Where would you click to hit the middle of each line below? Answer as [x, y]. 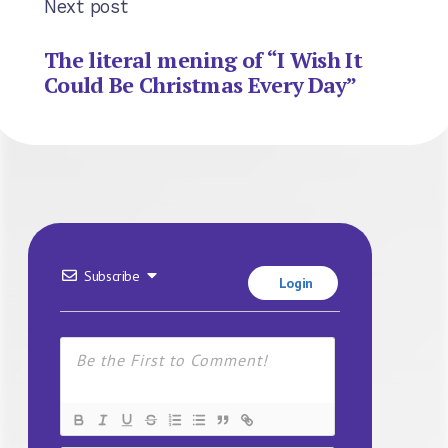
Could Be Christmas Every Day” [200, 84]
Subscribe [112, 275]
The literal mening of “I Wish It [203, 59]
